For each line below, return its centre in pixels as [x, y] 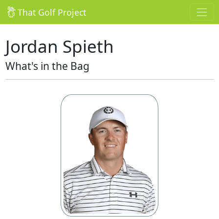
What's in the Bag [47, 66]
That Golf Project [52, 12]
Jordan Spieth [59, 46]
